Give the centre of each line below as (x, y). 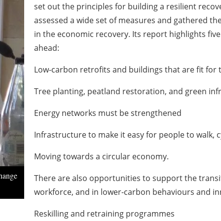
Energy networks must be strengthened (108, 113)
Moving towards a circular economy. (101, 156)
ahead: (46, 48)
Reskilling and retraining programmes (104, 214)
